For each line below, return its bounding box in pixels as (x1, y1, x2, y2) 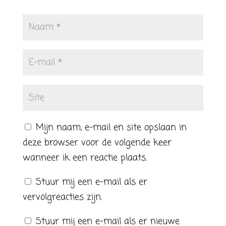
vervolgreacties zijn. (22, 190, 102, 204)
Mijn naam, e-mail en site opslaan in (35, 121, 187, 135)
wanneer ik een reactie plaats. (22, 151, 147, 165)
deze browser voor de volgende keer (22, 136, 172, 150)
